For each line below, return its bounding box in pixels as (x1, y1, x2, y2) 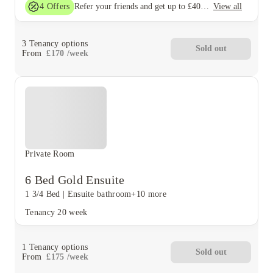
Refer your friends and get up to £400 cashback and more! (200, 2, 210, 11)
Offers (46, 1, 70, 11)
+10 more (131, 189, 166, 199)
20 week (57, 207, 88, 217)
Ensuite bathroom (67, 189, 132, 199)
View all (213, 1, 242, 11)
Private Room (25, 149, 75, 158)
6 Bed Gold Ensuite (25, 172, 125, 186)
